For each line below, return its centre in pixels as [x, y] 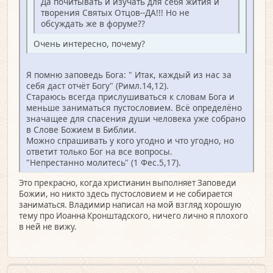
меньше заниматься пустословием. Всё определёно [134, 107]
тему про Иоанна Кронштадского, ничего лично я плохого [133, 215]
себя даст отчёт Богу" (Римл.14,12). [97, 85]
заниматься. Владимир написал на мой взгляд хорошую [130, 204]
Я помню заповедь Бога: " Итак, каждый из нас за [129, 74]
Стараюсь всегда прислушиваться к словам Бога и [130, 96]
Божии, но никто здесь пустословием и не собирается [126, 193]
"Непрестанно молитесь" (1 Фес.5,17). [104, 162]
